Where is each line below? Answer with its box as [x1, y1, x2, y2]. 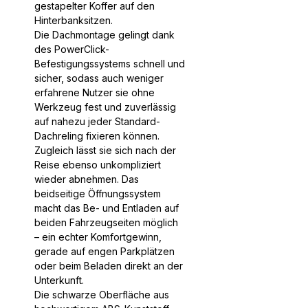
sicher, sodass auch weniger [34, 71, 164, 84]
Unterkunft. [34, 274, 84, 286]
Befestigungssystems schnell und [34, 57, 185, 69]
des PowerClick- [34, 43, 109, 55]
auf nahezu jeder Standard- [34, 115, 160, 127]
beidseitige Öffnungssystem [34, 187, 161, 199]
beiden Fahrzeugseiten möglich [34, 216, 178, 228]
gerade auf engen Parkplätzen [34, 245, 175, 257]
